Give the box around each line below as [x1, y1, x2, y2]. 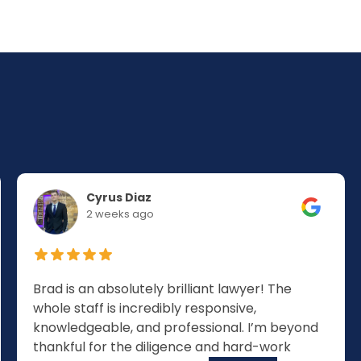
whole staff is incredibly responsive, [32, 299, 256, 317]
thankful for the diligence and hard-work [32, 338, 291, 356]
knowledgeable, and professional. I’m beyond [32, 318, 318, 337]
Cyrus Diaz [85, 189, 151, 205]
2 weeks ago [85, 206, 154, 222]
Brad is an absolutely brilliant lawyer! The [32, 280, 292, 298]
